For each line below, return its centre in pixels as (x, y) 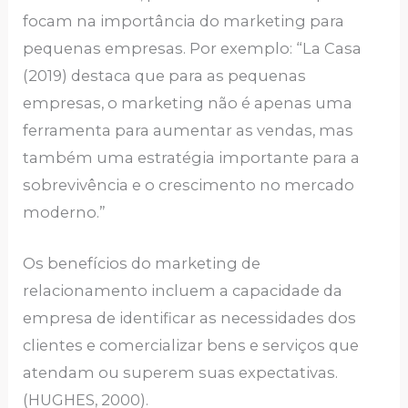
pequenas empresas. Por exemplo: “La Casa (193, 48)
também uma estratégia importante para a (192, 157)
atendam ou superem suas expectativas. (181, 372)
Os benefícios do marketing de (142, 263)
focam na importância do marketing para (184, 20)
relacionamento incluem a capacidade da (183, 291)
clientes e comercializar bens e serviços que (191, 345)
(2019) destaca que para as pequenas (165, 75)
